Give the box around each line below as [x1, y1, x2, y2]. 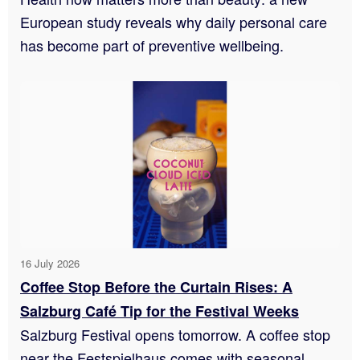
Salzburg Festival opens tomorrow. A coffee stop [20, 324, 330, 346]
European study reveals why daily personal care [20, 10, 327, 32]
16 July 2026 [20, 256, 80, 272]
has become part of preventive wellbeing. [20, 34, 284, 55]
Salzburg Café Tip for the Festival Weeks [20, 301, 299, 322]
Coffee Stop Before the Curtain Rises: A [20, 276, 292, 298]
